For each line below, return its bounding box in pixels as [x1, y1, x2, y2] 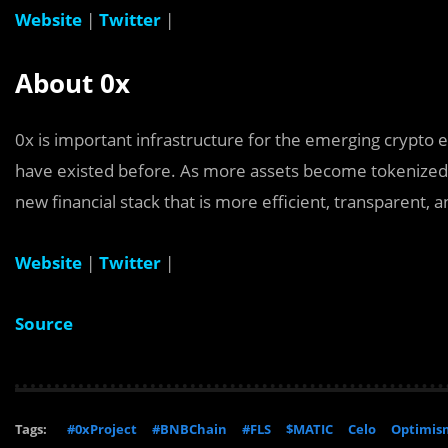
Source [15, 312, 73, 335]
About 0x [15, 65, 130, 101]
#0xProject [67, 420, 137, 438]
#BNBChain [152, 420, 227, 438]
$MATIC [286, 420, 333, 438]
